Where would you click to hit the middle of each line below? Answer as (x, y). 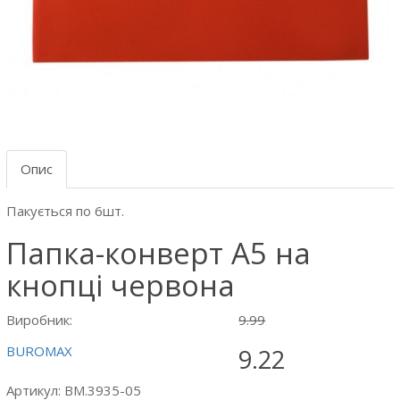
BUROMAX (39, 351)
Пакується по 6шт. (65, 211)
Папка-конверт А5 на (158, 253)
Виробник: (39, 320)
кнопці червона (121, 285)
